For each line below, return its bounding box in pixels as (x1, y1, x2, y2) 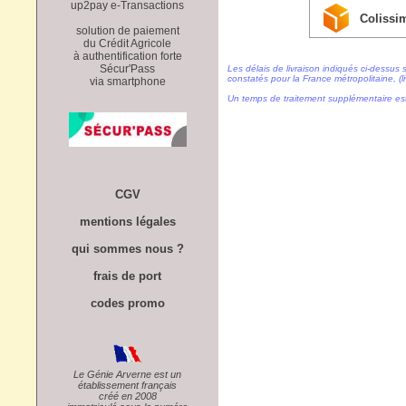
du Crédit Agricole (83, 36, 171, 50)
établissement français (78, 379, 177, 391)
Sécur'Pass (100, 62, 155, 75)
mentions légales (79, 214, 176, 228)
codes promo (90, 295, 165, 310)
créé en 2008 (98, 390, 157, 401)
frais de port (93, 268, 161, 283)
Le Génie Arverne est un (73, 368, 181, 380)
